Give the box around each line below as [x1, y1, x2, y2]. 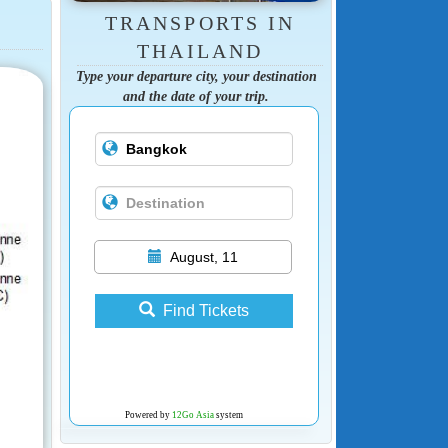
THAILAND [137, 40, 263, 63]
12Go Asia [171, 410, 214, 421]
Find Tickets [162, 302, 249, 320]
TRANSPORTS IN [105, 12, 295, 35]
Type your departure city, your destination [75, 68, 317, 85]
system [213, 410, 243, 421]
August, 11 [169, 249, 238, 266]
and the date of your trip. [123, 88, 269, 105]
